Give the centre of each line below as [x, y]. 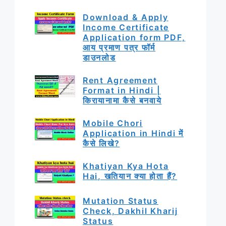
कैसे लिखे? [101, 143]
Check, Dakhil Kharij [130, 211]
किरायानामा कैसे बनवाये [122, 100]
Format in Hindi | [122, 90]
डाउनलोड [99, 57]
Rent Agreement [120, 80]
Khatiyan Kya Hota [126, 166]
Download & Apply [126, 17]
